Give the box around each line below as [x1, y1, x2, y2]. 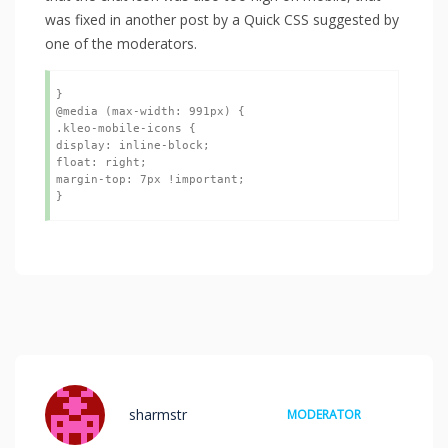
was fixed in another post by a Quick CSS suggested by [45, 9, 399, 29]
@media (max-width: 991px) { [56, 104, 245, 118]
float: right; [56, 155, 147, 169]
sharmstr [129, 404, 187, 424]
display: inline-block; [56, 138, 210, 152]
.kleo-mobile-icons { [56, 121, 196, 135]
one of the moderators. [45, 33, 197, 53]
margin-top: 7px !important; [56, 172, 245, 186]
